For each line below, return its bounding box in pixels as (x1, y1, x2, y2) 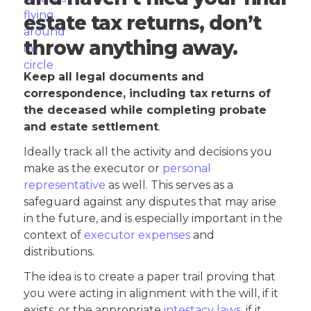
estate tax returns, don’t (24, 11, 261, 35)
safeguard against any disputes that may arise (24, 195, 277, 209)
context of (24, 228, 85, 242)
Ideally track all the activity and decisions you (24, 145, 273, 159)
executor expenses (84, 228, 191, 242)
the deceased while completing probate (24, 103, 267, 117)
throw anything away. (24, 36, 242, 60)
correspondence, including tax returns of (24, 87, 271, 101)
